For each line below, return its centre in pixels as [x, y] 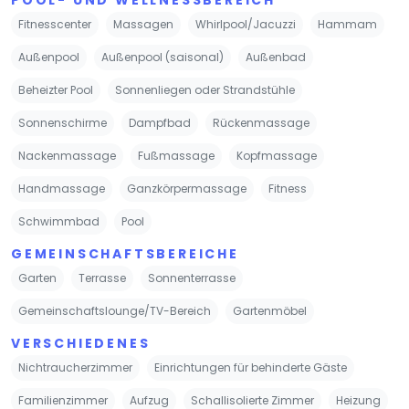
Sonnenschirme [63, 122]
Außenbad [276, 57]
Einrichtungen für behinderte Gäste [251, 367]
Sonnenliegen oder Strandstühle [205, 89]
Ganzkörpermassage [187, 188]
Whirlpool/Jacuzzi [246, 24]
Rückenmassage [261, 122]
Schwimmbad [59, 221]
